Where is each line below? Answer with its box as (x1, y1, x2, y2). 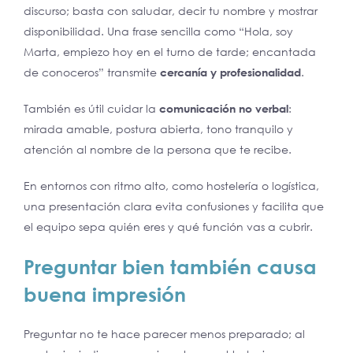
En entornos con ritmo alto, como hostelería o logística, (24, 178, 319, 192)
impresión (92, 281, 186, 307)
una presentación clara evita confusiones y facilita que (24, 199, 324, 213)
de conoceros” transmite (24, 65, 160, 79)
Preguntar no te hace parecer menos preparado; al (24, 326, 305, 340)
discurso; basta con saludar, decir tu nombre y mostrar (24, 3, 318, 17)
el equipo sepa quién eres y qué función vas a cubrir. (24, 219, 313, 233)
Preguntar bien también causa (24, 254, 317, 279)
